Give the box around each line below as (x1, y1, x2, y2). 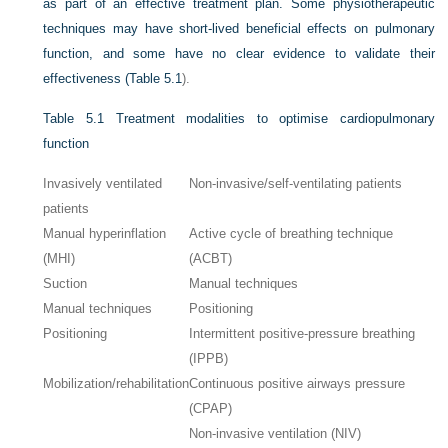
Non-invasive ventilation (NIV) (189, 426, 362, 441)
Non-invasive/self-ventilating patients (189, 176, 403, 191)
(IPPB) (189, 351, 229, 366)
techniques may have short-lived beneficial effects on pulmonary (43, 21, 435, 36)
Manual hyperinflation (43, 226, 167, 241)
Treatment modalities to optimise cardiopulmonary (115, 111, 435, 126)
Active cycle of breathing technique (189, 226, 394, 241)
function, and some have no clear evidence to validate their (43, 46, 435, 61)
